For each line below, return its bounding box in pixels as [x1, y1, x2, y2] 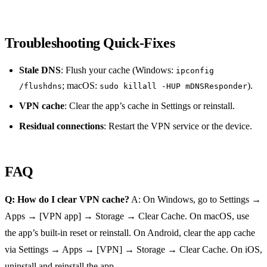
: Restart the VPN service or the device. [104, 121, 252, 132]
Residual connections [19, 121, 104, 132]
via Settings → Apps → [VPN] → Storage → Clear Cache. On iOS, [5, 244, 262, 255]
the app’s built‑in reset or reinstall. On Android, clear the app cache [5, 228, 255, 238]
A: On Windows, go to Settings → [129, 194, 261, 205]
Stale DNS [19, 65, 61, 76]
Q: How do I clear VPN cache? [5, 194, 129, 205]
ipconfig [176, 66, 214, 76]
